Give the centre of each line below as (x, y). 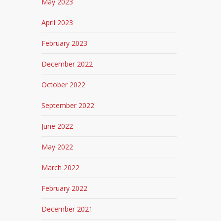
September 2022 (68, 105)
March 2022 (61, 167)
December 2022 (67, 64)
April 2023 (57, 22)
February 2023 (65, 43)
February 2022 (65, 188)
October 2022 (64, 85)
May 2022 (57, 147)
